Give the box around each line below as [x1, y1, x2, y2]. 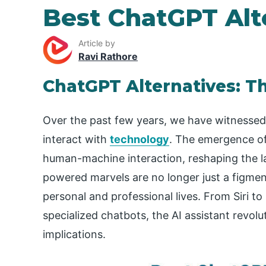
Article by [78, 37, 115, 48]
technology [110, 133, 169, 146]
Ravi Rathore [78, 50, 138, 62]
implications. [43, 228, 106, 241]
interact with [43, 133, 110, 146]
